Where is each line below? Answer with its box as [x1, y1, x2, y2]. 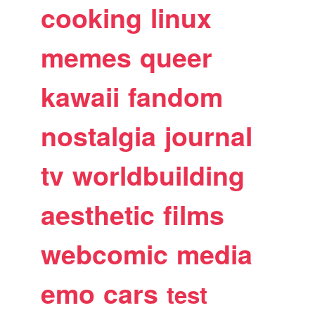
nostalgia [41, 116, 157, 155]
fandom [128, 77, 224, 115]
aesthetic [41, 195, 155, 233]
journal [165, 116, 253, 155]
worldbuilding [72, 155, 245, 194]
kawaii [41, 77, 120, 115]
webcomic [41, 234, 169, 273]
